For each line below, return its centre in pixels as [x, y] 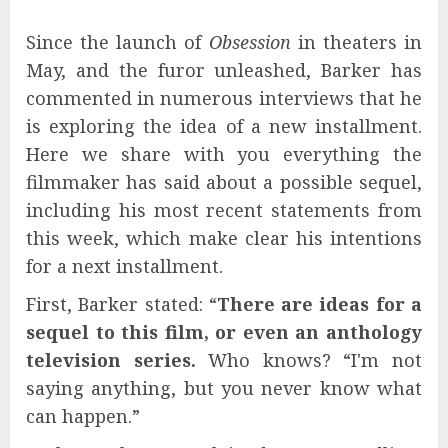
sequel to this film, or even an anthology [224, 331]
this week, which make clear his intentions [224, 237]
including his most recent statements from [224, 209]
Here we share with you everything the [224, 153]
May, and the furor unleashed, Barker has [224, 69]
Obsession [249, 41]
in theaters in [356, 41]
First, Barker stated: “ [121, 303]
